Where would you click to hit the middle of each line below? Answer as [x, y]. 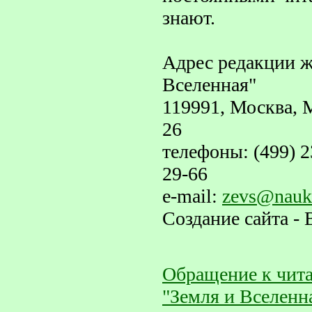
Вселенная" [209, 85]
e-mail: [192, 196]
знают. [189, 18]
